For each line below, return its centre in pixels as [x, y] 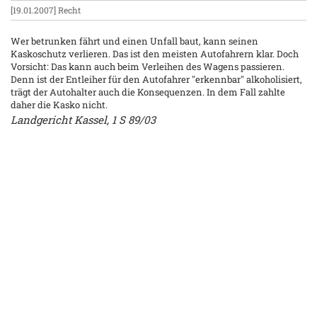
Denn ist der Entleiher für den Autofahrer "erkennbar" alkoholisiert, [156, 79]
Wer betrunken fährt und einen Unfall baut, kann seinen [134, 41]
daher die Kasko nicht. [59, 105]
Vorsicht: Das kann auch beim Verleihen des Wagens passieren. [148, 67]
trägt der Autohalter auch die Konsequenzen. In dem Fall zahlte [148, 92]
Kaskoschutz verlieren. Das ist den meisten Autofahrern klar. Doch [155, 54]
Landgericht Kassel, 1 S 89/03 [83, 120]
